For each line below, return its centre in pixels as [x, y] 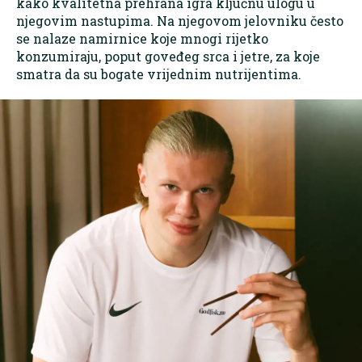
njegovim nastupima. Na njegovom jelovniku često [180, 21]
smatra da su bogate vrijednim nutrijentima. [159, 74]
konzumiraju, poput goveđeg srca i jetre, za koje [168, 57]
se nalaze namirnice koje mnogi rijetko [142, 39]
